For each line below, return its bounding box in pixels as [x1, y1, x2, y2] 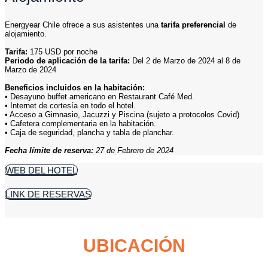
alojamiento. [5, 29, 47, 38]
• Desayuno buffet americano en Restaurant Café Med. [5, 92, 194, 101]
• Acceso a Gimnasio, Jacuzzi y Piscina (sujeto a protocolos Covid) [5, 109, 239, 119]
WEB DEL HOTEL [5, 165, 77, 176]
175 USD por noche [30, 47, 98, 56]
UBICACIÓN [83, 236, 185, 256]
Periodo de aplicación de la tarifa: [5, 56, 130, 65]
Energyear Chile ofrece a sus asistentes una [5, 20, 161, 29]
